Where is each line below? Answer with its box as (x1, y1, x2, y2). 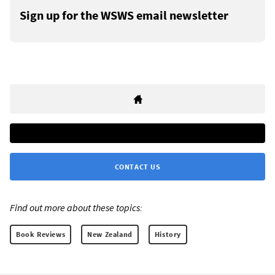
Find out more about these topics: (10, 201, 142, 214)
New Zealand (87, 230, 133, 239)
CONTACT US (114, 162, 161, 172)
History (154, 230, 182, 239)
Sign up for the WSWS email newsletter (20, 7, 228, 23)
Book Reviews (16, 230, 66, 239)
